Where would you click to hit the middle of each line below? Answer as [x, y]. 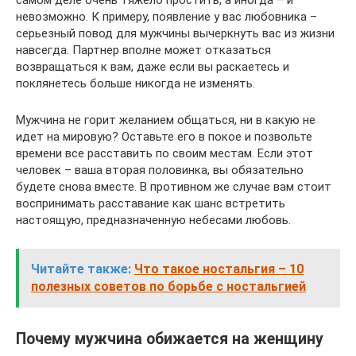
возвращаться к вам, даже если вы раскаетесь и [153, 66]
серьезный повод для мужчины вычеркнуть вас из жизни [175, 33]
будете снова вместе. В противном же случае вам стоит [174, 186]
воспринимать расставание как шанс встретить [151, 203]
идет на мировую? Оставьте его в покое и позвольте [164, 136]
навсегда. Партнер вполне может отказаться [143, 50]
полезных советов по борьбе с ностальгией [168, 286]
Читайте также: [81, 269]
